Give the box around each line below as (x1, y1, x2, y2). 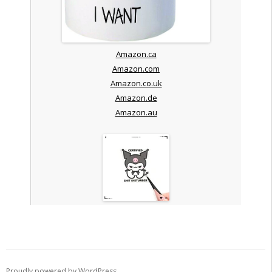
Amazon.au (115, 106, 157, 118)
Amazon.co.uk (110, 77, 162, 89)
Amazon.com (112, 63, 160, 74)
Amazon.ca (115, 48, 157, 59)
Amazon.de (115, 92, 157, 103)
